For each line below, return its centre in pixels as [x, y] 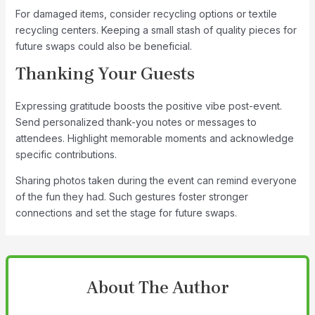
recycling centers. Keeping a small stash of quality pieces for [156, 30]
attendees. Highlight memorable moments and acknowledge [154, 139]
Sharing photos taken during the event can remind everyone [156, 181]
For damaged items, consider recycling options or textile [146, 14]
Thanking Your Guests [105, 74]
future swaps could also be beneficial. [103, 46]
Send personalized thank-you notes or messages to [136, 122]
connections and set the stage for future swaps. [126, 213]
